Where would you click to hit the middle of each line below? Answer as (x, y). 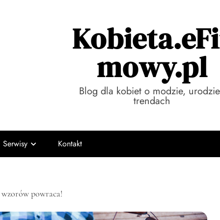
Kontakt (70, 144)
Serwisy (15, 144)
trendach (152, 101)
